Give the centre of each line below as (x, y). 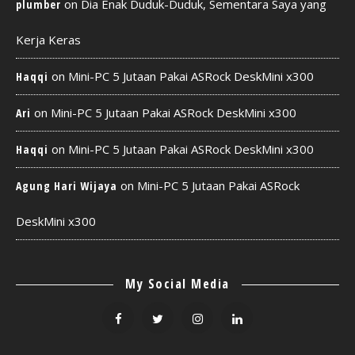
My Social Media (177, 284)
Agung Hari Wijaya (67, 186)
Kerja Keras (48, 40)
